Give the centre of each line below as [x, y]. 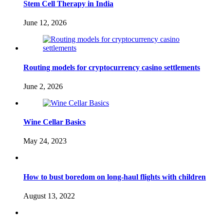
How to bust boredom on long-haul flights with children [115, 177]
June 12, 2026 [45, 23]
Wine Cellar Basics [54, 122]
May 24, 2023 [45, 141]
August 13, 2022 [49, 196]
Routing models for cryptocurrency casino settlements [112, 67]
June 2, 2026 [43, 86]
